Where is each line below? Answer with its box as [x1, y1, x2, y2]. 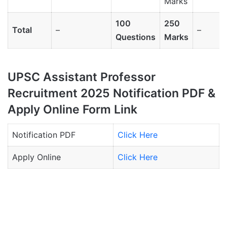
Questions [116, 32, 156, 43]
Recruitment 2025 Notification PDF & [8, 86, 215, 101]
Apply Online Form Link [8, 102, 137, 117]
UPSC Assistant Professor [8, 70, 156, 85]
